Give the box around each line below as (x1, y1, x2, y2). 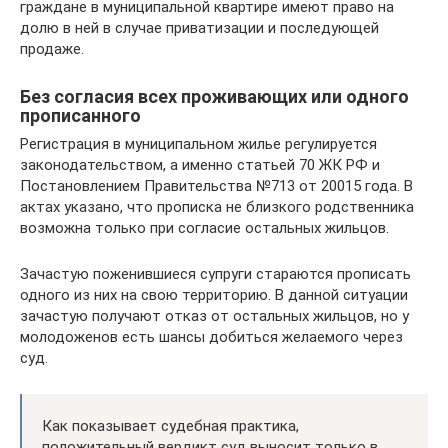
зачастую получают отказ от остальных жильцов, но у (20, 306, 409, 325)
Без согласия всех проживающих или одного (20, 85, 409, 107)
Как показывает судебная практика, (42, 416, 299, 435)
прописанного (20, 104, 141, 126)
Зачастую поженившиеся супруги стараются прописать (20, 264, 411, 283)
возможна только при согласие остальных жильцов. (20, 218, 389, 237)
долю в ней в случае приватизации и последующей (20, 18, 379, 37)
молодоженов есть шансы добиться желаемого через (20, 327, 403, 346)
